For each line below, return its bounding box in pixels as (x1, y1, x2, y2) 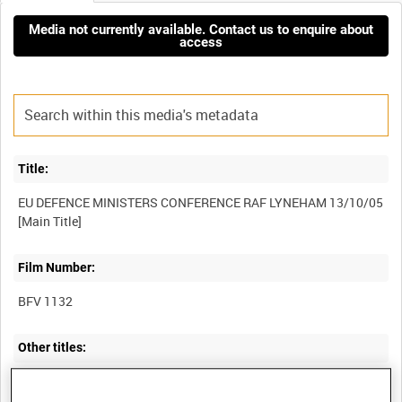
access (179, 33, 223, 50)
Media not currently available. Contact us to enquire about (29, 21, 373, 38)
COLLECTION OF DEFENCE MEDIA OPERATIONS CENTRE (18, 372, 339, 390)
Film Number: (18, 260, 96, 275)
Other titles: (18, 340, 87, 355)
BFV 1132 (18, 292, 74, 310)
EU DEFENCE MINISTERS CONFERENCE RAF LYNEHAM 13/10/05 (18, 193, 384, 211)
